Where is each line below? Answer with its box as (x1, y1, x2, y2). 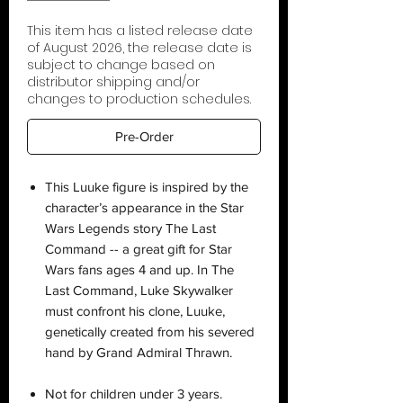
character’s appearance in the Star (45, 199, 244, 215)
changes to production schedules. (27, 89, 251, 108)
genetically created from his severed (45, 323, 255, 339)
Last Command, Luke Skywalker (45, 282, 233, 298)
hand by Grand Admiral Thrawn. (45, 344, 232, 360)
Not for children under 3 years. (45, 385, 222, 401)
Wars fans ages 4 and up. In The (45, 261, 234, 277)
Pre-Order (114, 128, 174, 144)
